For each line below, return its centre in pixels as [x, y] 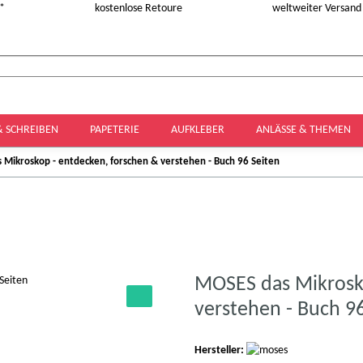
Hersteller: [219, 350]
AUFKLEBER [199, 130]
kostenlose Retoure [137, 9]
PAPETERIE [116, 130]
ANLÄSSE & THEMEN [305, 130]
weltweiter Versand [316, 9]
